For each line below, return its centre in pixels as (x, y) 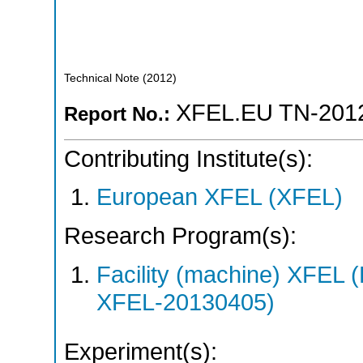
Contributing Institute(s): (188, 158)
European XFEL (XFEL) (220, 197)
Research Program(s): (180, 235)
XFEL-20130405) (186, 302)
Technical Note (102, 78)
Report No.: (120, 114)
